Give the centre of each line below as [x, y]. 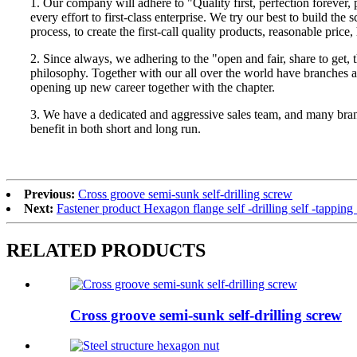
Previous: [49, 194]
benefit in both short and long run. [116, 129]
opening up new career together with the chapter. [153, 88]
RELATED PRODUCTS [106, 250]
